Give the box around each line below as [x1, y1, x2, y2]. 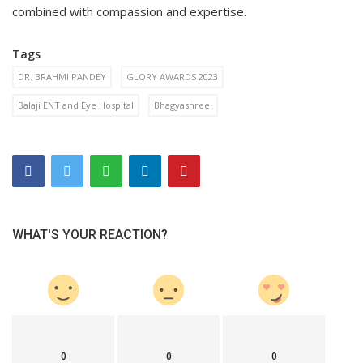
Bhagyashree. [154, 98, 212, 111]
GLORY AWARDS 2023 [126, 70, 218, 83]
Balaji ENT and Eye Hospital [18, 98, 134, 111]
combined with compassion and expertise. [12, 2, 250, 19]
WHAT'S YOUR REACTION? [12, 226, 168, 242]
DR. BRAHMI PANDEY [18, 70, 106, 83]
